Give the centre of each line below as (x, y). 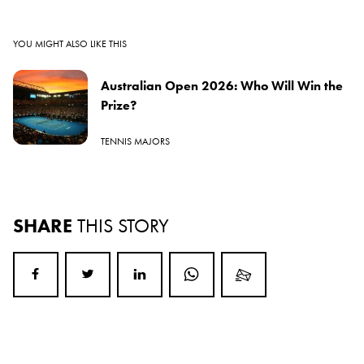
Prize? (119, 106)
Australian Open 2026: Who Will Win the (222, 86)
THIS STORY (123, 226)
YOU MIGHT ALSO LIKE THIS (70, 44)
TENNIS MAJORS (135, 142)
